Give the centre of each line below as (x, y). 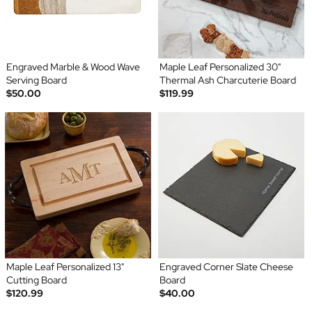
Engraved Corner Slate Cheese (226, 267)
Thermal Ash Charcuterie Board (228, 80)
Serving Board (36, 80)
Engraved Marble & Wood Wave (73, 67)
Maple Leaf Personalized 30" (220, 67)
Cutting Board (36, 280)
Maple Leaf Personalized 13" (65, 267)
